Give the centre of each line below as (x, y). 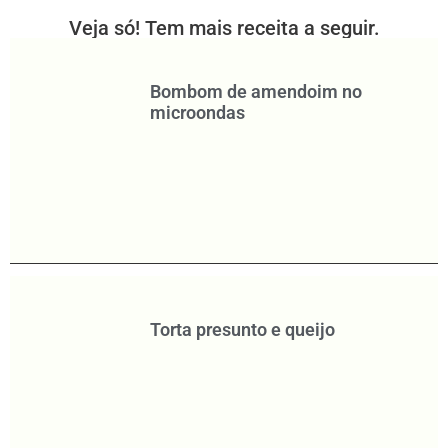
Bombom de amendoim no (255, 92)
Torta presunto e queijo (242, 330)
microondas (197, 113)
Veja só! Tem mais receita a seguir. (224, 28)
